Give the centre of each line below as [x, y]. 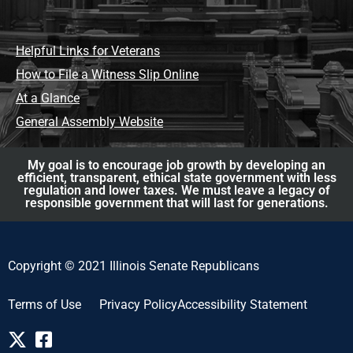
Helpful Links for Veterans [88, 51]
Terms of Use [45, 304]
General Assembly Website [89, 122]
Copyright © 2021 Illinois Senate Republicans [134, 266]
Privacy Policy [138, 304]
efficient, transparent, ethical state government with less [176, 178]
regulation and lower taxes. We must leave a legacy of [176, 191]
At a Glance [48, 98]
